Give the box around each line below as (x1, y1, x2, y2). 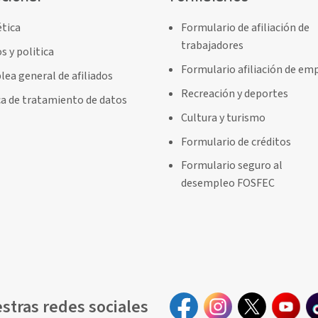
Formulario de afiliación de (181, 20, 310, 36)
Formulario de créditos (181, 133, 292, 150)
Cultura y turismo (181, 109, 266, 126)
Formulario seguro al (181, 158, 283, 174)
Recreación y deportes (181, 86, 289, 102)
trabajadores (181, 38, 244, 54)
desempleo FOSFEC (181, 175, 275, 192)
